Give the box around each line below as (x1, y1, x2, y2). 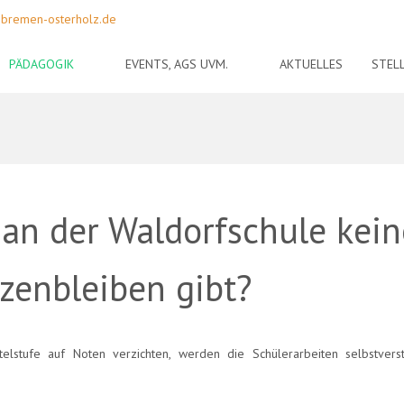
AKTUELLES (280, 55, 344, 72)
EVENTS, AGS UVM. (125, 55, 229, 72)
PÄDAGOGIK (9, 55, 75, 72)
